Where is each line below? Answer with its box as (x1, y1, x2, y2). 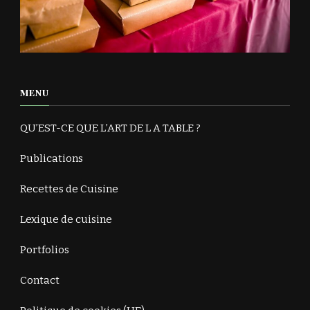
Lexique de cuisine (20, 213, 112, 226)
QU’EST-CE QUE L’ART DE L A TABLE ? (20, 122, 201, 134)
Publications (20, 152, 83, 165)
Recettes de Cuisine (20, 183, 118, 195)
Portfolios (20, 244, 69, 256)
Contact (20, 274, 60, 286)
